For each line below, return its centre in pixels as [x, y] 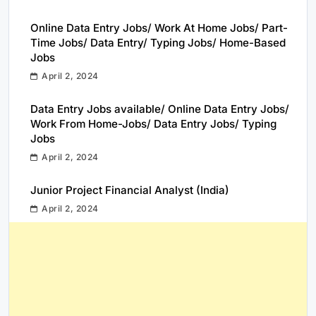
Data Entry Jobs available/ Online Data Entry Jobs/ [160, 109]
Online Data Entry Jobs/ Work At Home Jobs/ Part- [159, 28]
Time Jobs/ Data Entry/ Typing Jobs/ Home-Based [158, 42]
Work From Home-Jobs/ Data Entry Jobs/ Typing [153, 123]
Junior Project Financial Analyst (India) [130, 190]
